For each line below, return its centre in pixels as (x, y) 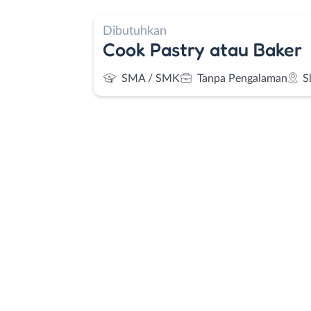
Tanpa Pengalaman (242, 78)
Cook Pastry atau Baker (202, 49)
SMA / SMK (151, 78)
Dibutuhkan (135, 31)
